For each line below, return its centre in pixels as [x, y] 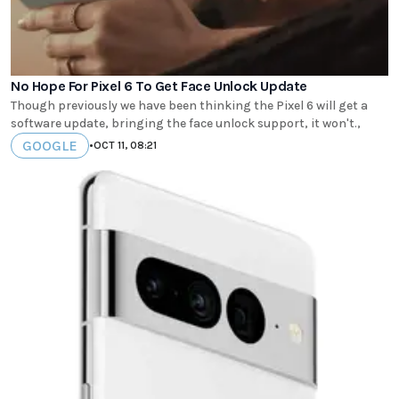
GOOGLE [50, 145]
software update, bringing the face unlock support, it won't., [186, 123]
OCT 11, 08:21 [125, 146]
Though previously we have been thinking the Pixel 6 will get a [189, 105]
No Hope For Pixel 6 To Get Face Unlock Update [159, 85]
